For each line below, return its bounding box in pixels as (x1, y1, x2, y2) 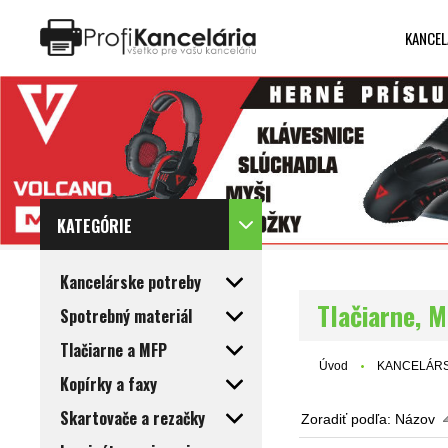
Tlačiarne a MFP (60, 338, 167, 363)
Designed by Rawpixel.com (192, 76, 363, 92)
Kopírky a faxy (60, 372, 157, 397)
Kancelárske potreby (60, 270, 201, 295)
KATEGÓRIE (57, 214, 132, 239)
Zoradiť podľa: (301, 411, 396, 428)
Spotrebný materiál (60, 304, 192, 329)
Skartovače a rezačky (60, 406, 205, 431)
